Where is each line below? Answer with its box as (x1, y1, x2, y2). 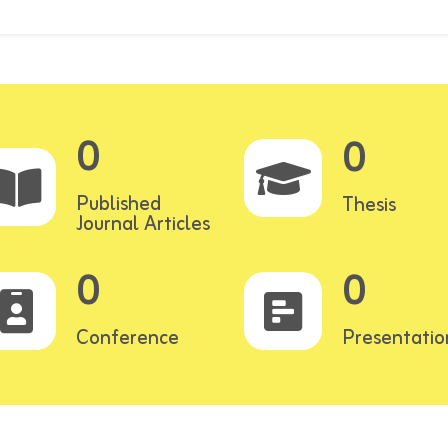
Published (75, 188, 161, 221)
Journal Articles (75, 208, 210, 241)
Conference (75, 322, 179, 355)
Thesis (342, 189, 396, 222)
